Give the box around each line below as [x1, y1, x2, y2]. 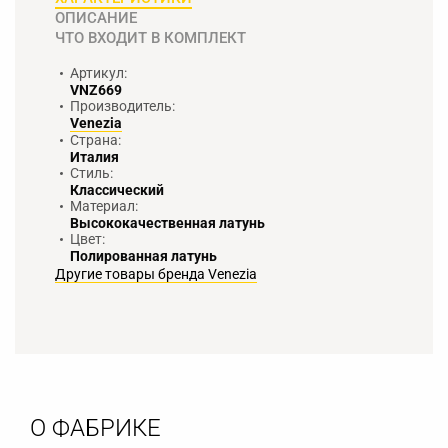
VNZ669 [70, 81, 122, 98]
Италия [70, 148, 119, 165]
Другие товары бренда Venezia [55, 265, 257, 282]
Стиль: [70, 164, 113, 181]
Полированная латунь [70, 247, 217, 264]
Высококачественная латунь [70, 214, 265, 231]
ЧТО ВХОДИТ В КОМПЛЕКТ [55, 28, 246, 47]
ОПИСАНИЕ [55, 8, 137, 27]
